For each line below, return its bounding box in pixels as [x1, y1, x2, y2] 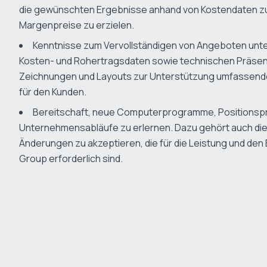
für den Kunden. [19, 85, 86, 98]
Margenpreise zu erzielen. [19, 18, 134, 32]
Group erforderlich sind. [19, 152, 123, 165]
